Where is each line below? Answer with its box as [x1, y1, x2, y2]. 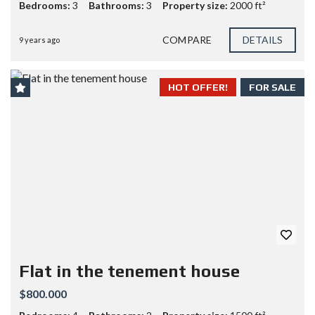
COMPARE [162, 34, 212, 46]
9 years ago [19, 35, 60, 44]
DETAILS [242, 34, 283, 46]
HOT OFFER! [168, 82, 228, 93]
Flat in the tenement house [19, 262, 240, 281]
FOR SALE [249, 82, 296, 93]
